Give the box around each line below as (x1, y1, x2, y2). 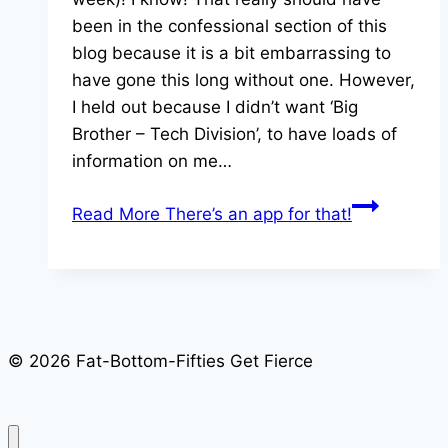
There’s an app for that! (160, 204, 352, 225)
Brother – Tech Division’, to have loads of (72, 124, 397, 145)
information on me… (72, 151, 232, 172)
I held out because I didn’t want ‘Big (72, 97, 358, 118)
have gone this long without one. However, (72, 70, 415, 91)
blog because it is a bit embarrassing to (72, 43, 391, 64)
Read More (72, 204, 160, 225)
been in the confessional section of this (72, 16, 387, 37)
